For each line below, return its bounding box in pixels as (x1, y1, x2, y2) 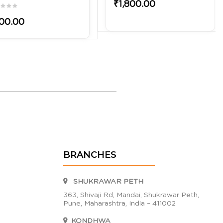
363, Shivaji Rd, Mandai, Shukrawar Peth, (63, 192, 199, 199)
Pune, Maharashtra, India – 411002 (63, 200, 176, 208)
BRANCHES (63, 149, 116, 161)
